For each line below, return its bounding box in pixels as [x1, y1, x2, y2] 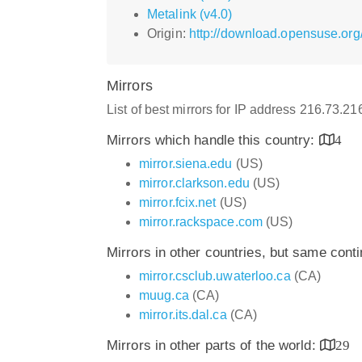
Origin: [147, 26, 189, 40]
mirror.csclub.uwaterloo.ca [139, 268, 291, 283]
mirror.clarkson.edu [139, 175, 250, 190]
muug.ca [139, 288, 189, 302]
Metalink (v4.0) [147, 6, 233, 21]
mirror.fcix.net [139, 195, 217, 209]
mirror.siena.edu [139, 156, 233, 170]
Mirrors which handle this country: [107, 132, 319, 148]
